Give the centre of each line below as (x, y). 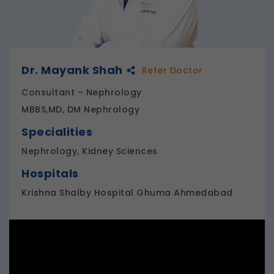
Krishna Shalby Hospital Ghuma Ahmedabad (127, 192)
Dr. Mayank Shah (72, 70)
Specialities (57, 131)
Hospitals (50, 173)
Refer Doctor (172, 70)
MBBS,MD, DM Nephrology (80, 109)
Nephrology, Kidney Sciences (90, 151)
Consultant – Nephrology (82, 92)
